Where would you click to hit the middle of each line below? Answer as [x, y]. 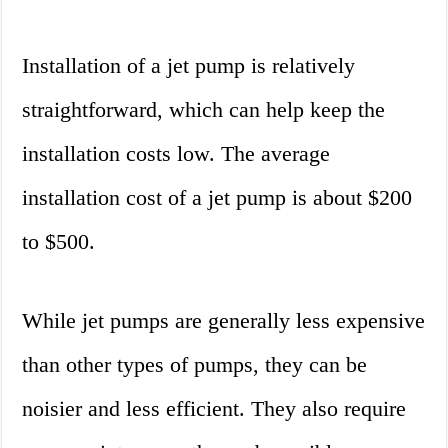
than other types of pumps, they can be [195, 365]
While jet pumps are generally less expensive [224, 321]
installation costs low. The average [176, 154]
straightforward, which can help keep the [204, 110]
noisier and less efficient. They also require [214, 409]
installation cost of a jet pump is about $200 [217, 198]
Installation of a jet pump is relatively [189, 66]
